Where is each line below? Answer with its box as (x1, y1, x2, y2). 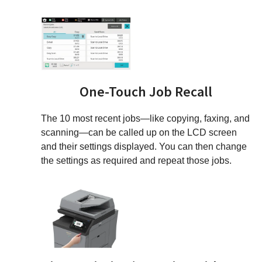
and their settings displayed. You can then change (41, 142, 247, 152)
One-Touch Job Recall (79, 82, 212, 101)
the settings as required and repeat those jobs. (41, 156, 232, 166)
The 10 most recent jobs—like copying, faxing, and (41, 113, 250, 124)
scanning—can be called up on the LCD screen (41, 127, 237, 138)
